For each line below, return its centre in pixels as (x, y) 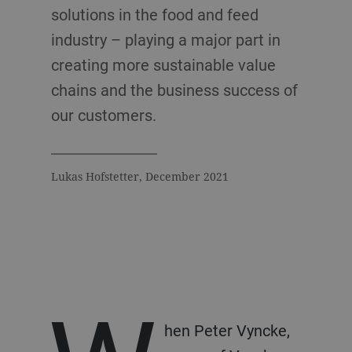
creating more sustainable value (163, 65)
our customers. (103, 115)
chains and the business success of (174, 90)
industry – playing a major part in (165, 40)
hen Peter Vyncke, (227, 330)
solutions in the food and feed (154, 15)
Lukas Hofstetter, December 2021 (139, 176)
